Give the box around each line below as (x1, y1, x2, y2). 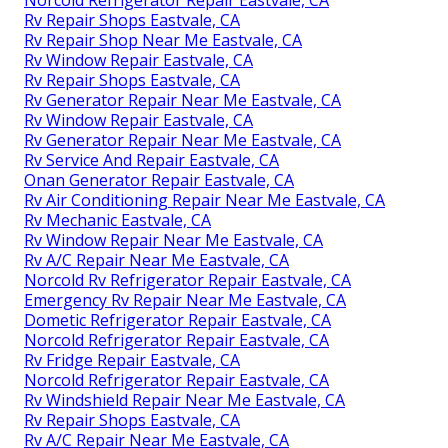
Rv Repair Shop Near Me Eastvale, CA (24, 28, 302, 51)
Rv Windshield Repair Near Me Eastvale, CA (24, 388, 345, 411)
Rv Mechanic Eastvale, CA (24, 208, 211, 231)
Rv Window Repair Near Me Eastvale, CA (24, 228, 323, 251)
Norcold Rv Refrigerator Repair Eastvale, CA (24, 268, 351, 291)
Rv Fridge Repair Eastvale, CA (24, 348, 240, 371)
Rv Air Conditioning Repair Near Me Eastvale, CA (24, 188, 385, 211)
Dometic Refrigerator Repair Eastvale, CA (24, 308, 331, 331)
